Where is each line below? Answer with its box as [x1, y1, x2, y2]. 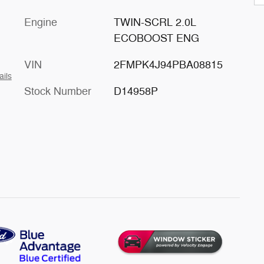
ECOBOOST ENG [113, 32, 199, 45]
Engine [24, 16, 57, 29]
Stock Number [24, 85, 91, 98]
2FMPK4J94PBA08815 [113, 58, 223, 71]
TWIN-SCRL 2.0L [113, 16, 196, 29]
